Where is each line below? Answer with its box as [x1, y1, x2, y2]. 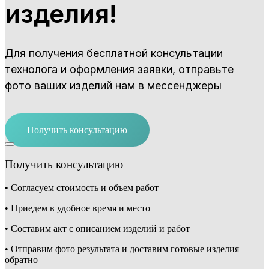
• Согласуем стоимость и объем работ [5, 182, 159, 193]
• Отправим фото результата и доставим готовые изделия [5, 243, 239, 254]
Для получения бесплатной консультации [5, 47, 223, 60]
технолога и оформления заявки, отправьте [5, 63, 234, 76]
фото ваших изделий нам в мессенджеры [5, 79, 222, 92]
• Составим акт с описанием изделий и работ [5, 223, 190, 234]
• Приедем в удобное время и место [5, 202, 150, 213]
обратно [5, 254, 38, 265]
